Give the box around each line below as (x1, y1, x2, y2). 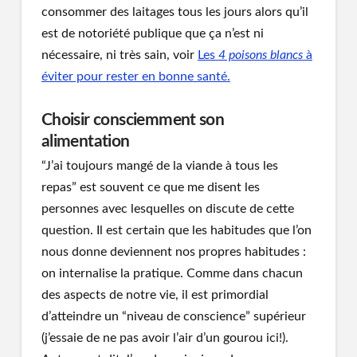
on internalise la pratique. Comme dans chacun (41, 266, 303, 280)
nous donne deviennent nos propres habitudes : (41, 245, 306, 258)
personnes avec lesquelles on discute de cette (41, 202, 294, 215)
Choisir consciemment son (41, 111, 225, 128)
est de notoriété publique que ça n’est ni (41, 27, 264, 41)
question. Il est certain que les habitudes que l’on (41, 223, 312, 237)
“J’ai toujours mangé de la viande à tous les (41, 159, 278, 172)
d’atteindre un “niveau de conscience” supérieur (41, 309, 306, 323)
